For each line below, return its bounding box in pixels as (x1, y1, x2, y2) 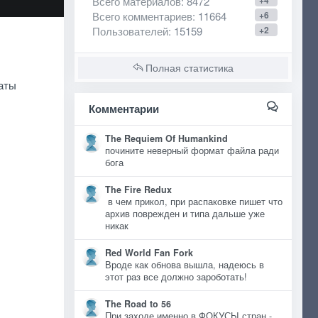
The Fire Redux (104, 183, 172, 196)
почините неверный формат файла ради (104, 144, 279, 157)
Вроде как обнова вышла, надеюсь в (104, 258, 264, 271)
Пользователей (92, 23, 168, 38)
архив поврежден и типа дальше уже (104, 207, 265, 220)
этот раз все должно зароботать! (104, 270, 247, 283)
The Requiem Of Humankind (104, 132, 228, 145)
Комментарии (88, 101, 159, 116)
